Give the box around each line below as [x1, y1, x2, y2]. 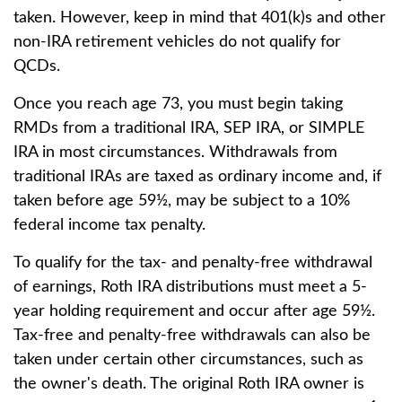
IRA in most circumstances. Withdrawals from [13, 144, 337, 161]
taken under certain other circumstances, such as [13, 352, 363, 368]
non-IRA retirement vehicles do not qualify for [13, 34, 341, 50]
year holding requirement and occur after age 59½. [13, 303, 375, 319]
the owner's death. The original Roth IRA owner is [13, 376, 364, 392]
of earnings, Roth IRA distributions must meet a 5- [13, 279, 367, 295]
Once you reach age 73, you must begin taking [13, 96, 343, 112]
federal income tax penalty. [13, 217, 210, 233]
